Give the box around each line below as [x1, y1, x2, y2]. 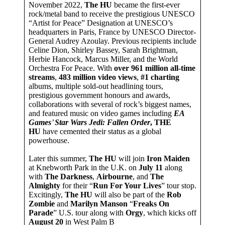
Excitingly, [29, 190, 63, 199]
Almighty [29, 181, 60, 190]
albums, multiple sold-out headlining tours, [29, 81, 163, 90]
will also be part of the [92, 190, 167, 199]
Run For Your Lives [93, 181, 161, 190]
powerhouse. [29, 136, 69, 145]
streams [29, 72, 55, 81]
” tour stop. [161, 181, 196, 190]
